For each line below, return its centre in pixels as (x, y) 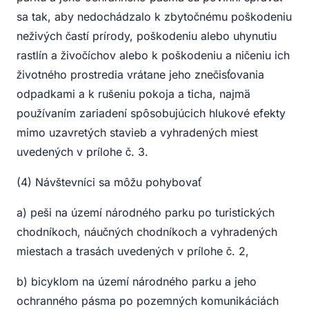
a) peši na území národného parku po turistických (146, 213)
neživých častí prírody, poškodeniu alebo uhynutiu (147, 36)
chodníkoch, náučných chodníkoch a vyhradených (147, 232)
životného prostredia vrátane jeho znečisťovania (140, 75)
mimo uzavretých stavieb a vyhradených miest (137, 133)
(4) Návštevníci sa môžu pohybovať (109, 182)
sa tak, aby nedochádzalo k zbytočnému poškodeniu (154, 17)
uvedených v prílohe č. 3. (82, 152)
